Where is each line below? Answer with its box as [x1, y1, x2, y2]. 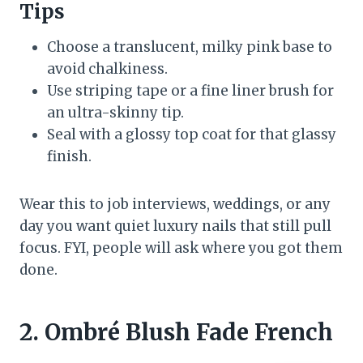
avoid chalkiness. [47, 60, 168, 79]
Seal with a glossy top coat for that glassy [47, 126, 336, 144]
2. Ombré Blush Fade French [19, 318, 333, 348]
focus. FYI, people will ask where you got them [19, 239, 343, 258]
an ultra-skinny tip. [47, 104, 184, 122]
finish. [47, 147, 92, 166]
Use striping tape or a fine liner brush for [47, 82, 334, 100]
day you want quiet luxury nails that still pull [19, 217, 331, 236]
